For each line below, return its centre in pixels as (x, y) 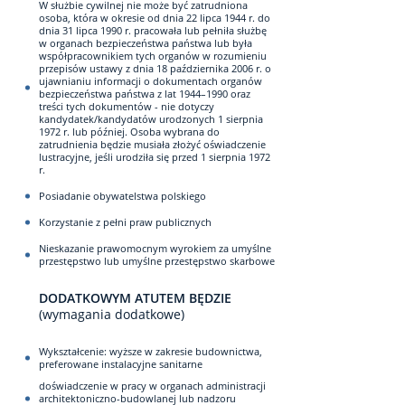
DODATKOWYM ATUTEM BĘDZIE (135, 298)
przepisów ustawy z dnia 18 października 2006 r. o (155, 68)
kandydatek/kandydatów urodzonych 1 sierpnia (151, 119)
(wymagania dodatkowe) (112, 314)
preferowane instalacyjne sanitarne (121, 364)
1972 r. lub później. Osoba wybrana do (129, 132)
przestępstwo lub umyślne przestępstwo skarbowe (157, 261)
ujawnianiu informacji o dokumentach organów (151, 81)
